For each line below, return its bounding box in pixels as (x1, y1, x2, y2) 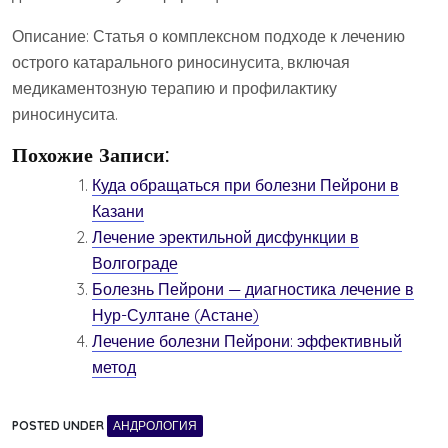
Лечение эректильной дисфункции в (92, 227, 359, 248)
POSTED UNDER (12, 418, 107, 434)
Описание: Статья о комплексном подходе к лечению (12, 26, 405, 47)
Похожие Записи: (12, 142, 170, 168)
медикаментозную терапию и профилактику (12, 78, 337, 99)
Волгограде (92, 253, 178, 274)
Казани (92, 201, 144, 222)
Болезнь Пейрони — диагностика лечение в (92, 279, 414, 300)
